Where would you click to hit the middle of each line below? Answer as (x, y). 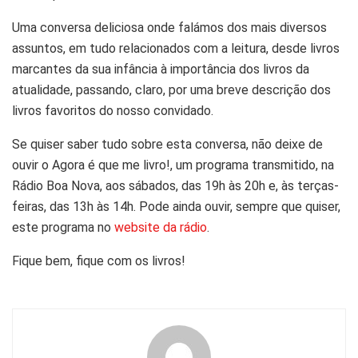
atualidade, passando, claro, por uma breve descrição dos (171, 89)
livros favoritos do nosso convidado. (113, 110)
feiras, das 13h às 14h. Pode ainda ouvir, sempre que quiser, (176, 206)
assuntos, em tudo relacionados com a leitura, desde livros (176, 48)
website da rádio (161, 227)
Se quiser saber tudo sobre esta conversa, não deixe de (167, 144)
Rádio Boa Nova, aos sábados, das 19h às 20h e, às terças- (175, 185)
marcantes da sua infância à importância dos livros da (161, 69)
